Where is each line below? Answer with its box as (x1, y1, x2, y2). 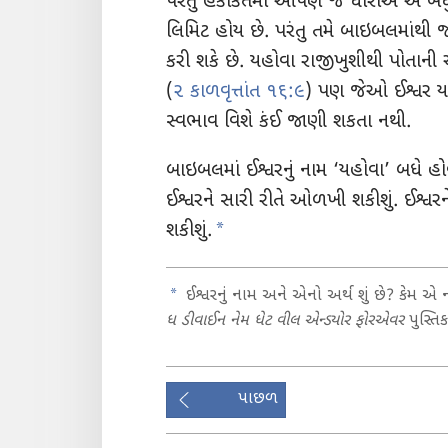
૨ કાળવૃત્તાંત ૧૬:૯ (173, 80, 305, 106)
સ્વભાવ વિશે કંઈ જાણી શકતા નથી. (166, 110, 411, 136)
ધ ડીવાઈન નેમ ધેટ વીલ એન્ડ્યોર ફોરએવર (166, 310, 404, 332)
